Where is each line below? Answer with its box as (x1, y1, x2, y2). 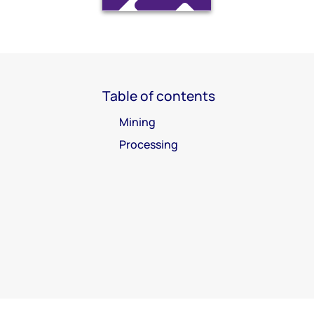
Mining (119, 114, 156, 130)
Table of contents (102, 86, 215, 105)
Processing (119, 136, 178, 152)
